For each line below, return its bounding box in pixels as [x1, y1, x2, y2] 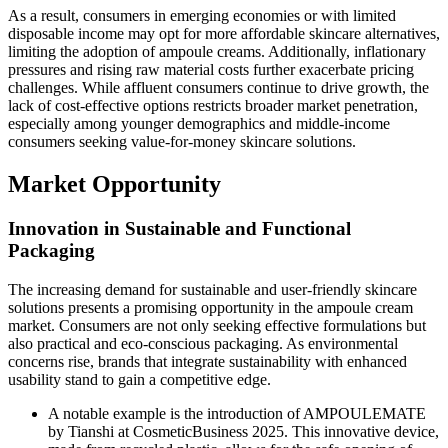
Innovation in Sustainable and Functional [8, 218, 351, 240]
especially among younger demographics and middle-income [8, 115, 390, 133]
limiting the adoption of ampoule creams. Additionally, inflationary [8, 43, 426, 61]
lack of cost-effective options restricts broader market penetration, [8, 97, 418, 115]
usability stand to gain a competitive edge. [8, 370, 271, 388]
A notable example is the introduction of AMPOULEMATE [48, 404, 426, 422]
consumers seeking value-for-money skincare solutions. [8, 133, 356, 151]
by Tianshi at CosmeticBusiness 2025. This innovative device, [48, 422, 439, 440]
